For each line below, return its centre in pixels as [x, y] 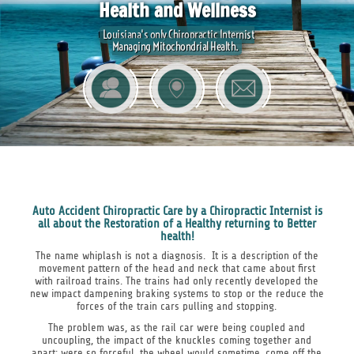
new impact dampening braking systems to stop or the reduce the [177, 294]
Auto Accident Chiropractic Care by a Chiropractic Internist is [177, 211]
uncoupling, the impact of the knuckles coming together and [177, 341]
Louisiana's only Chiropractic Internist [179, 35]
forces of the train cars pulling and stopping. [177, 307]
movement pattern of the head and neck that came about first [177, 269]
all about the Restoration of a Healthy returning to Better [177, 223]
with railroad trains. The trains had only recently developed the [177, 281]
